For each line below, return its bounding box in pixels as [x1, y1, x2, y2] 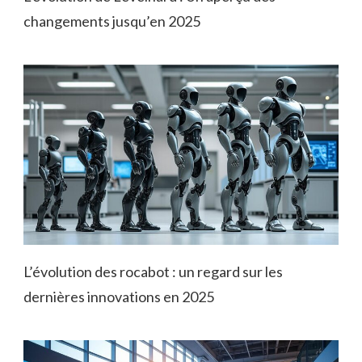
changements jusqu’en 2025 [23, 12, 200, 31]
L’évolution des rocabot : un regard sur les [23, 263, 283, 281]
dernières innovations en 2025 [23, 288, 214, 306]
